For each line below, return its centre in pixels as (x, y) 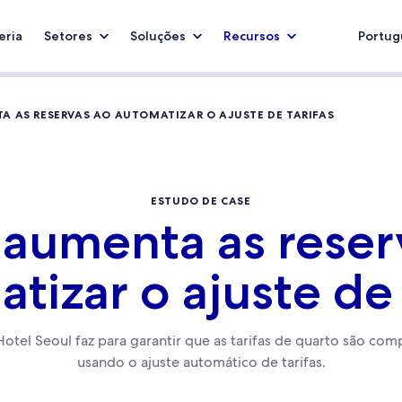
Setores (68, 36)
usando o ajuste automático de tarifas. (201, 362)
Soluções (158, 36)
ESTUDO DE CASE (201, 201)
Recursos (252, 36)
